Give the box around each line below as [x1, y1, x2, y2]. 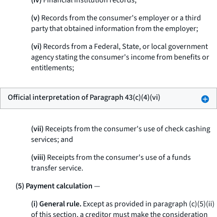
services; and [31, 134, 73, 145]
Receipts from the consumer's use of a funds [46, 152, 191, 163]
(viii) [31, 152, 46, 163]
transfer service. [31, 163, 83, 173]
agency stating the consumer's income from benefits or [31, 52, 209, 62]
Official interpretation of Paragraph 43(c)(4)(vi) [8, 92, 160, 103]
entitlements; [31, 62, 74, 73]
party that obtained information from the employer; [31, 23, 198, 34]
